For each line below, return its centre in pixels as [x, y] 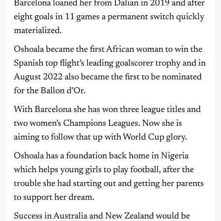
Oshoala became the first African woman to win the [108, 50]
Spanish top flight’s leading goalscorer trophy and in [110, 63]
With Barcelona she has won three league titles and [107, 110]
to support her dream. [54, 198]
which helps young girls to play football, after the [104, 170]
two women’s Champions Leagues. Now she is [98, 124]
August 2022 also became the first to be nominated [108, 77]
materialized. [37, 31]
